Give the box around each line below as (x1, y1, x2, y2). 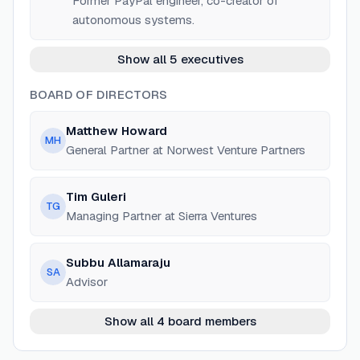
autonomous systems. (72, 12, 194, 27)
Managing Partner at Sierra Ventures (66, 208, 257, 223)
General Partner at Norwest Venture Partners (66, 142, 305, 157)
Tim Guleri (66, 189, 126, 204)
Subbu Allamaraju (66, 255, 170, 270)
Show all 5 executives (117, 51, 243, 67)
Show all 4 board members (104, 313, 256, 329)
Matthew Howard (66, 123, 167, 138)
